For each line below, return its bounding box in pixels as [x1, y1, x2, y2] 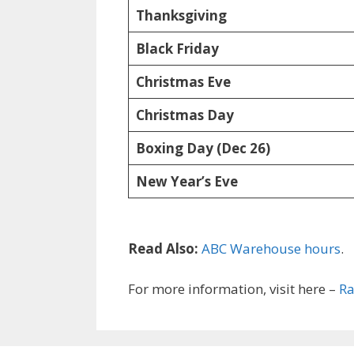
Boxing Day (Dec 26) [135, 139, 270, 157]
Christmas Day [135, 106, 234, 124]
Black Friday [135, 40, 219, 58]
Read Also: [128, 239, 198, 258]
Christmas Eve [135, 73, 231, 91]
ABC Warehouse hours [201, 239, 341, 258]
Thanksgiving [135, 6, 227, 24]
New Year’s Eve [135, 172, 238, 190]
